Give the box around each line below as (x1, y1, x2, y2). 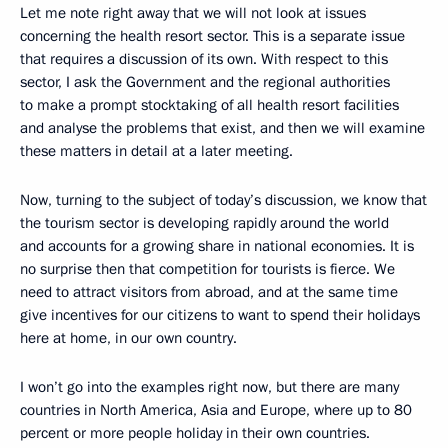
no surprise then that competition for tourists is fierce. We (20, 258, 395, 279)
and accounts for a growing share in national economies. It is (20, 235, 414, 256)
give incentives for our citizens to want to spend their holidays (20, 304, 420, 325)
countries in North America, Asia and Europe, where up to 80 (20, 399, 412, 420)
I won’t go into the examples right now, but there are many (20, 376, 399, 397)
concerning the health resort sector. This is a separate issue (20, 25, 405, 46)
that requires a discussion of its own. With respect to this (20, 48, 388, 69)
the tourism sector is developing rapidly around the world (20, 212, 389, 233)
